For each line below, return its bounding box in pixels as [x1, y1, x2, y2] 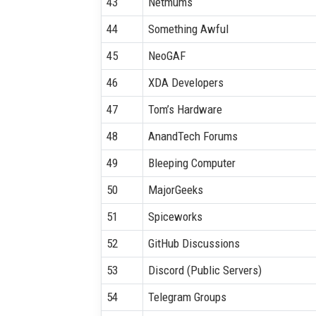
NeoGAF [147, 48, 186, 63]
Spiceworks [147, 209, 202, 224]
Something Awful [147, 21, 229, 36]
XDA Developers [147, 75, 224, 90]
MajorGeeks [147, 182, 203, 197]
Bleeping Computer [147, 155, 236, 170]
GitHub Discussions [147, 236, 240, 250]
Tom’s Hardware [147, 102, 222, 116]
